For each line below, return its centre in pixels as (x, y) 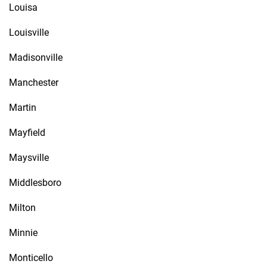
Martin (23, 108)
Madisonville (36, 58)
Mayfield (27, 133)
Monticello (31, 258)
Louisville (29, 32)
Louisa (23, 7)
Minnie (23, 233)
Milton (22, 208)
